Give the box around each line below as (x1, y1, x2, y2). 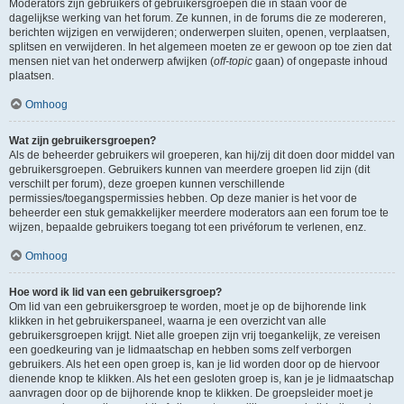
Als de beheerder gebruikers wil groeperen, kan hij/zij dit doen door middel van (9, 149, 395, 161)
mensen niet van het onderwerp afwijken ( (9, 55, 214, 68)
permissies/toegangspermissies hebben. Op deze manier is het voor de (9, 192, 357, 205)
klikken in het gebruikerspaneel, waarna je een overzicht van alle (9, 315, 326, 327)
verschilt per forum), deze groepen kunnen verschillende (9, 178, 285, 190)
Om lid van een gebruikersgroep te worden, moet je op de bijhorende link (9, 300, 366, 313)
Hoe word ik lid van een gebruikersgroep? (9, 286, 222, 298)
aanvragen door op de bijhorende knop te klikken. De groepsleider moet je (9, 387, 373, 399)
